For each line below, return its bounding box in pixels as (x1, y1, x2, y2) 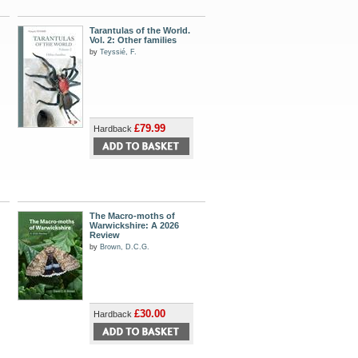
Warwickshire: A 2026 (89, 221, 179, 230)
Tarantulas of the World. (89, 26, 190, 35)
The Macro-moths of (89, 211, 175, 221)
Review (89, 230, 120, 240)
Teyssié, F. (100, 48, 137, 56)
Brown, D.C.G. (100, 243, 149, 251)
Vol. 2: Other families (89, 35, 177, 45)
